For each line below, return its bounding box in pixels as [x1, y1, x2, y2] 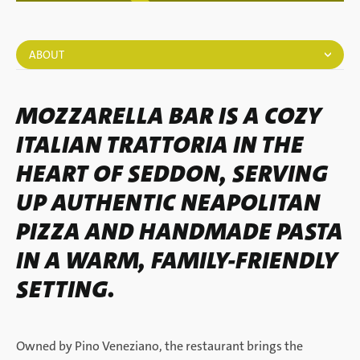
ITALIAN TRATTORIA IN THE [16, 129, 303, 161]
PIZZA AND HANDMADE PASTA [16, 216, 342, 247]
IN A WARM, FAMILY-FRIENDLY [16, 245, 337, 276]
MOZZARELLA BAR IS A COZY [16, 100, 321, 132]
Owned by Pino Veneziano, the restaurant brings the [16, 337, 303, 354]
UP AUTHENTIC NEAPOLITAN [16, 187, 320, 219]
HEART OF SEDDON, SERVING [16, 158, 328, 190]
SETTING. [16, 274, 115, 305]
